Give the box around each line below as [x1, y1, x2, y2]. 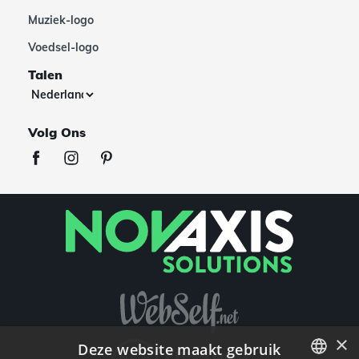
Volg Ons [28, 124, 86, 140]
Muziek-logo [28, 13, 94, 27]
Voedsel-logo [28, 40, 99, 54]
